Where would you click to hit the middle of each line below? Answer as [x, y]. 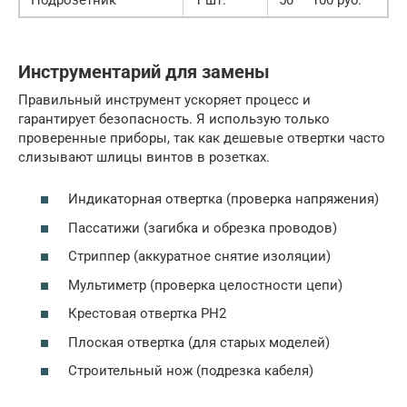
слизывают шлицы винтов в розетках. [144, 157]
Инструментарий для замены [144, 72]
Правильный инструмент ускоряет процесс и [164, 99]
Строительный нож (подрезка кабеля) [191, 371]
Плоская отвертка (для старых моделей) [199, 342]
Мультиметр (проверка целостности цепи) [205, 285]
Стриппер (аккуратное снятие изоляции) [199, 256]
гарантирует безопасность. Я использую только [174, 119]
